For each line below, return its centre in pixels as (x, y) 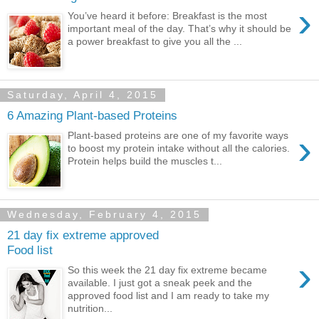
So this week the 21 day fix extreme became (168, 270)
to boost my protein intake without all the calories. (179, 148)
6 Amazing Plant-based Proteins (92, 115)
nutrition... (90, 309)
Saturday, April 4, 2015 (83, 95)
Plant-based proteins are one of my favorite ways (178, 136)
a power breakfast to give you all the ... (155, 42)
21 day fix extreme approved (83, 235)
